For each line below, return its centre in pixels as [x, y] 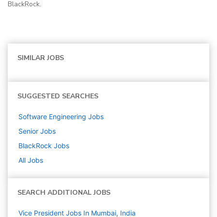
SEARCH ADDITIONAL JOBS [64, 193]
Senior [28, 131]
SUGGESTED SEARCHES [58, 96]
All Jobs [31, 160]
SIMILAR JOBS [41, 58]
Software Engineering [52, 117]
